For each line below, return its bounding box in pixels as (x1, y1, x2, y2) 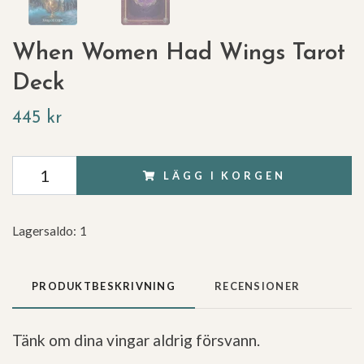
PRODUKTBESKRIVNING (32, 279, 176, 293)
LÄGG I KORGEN (163, 169, 286, 183)
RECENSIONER (214, 279, 301, 293)
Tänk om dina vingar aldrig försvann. (12, 331, 260, 350)
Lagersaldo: (12, 223, 76, 239)
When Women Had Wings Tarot (12, 41, 345, 66)
